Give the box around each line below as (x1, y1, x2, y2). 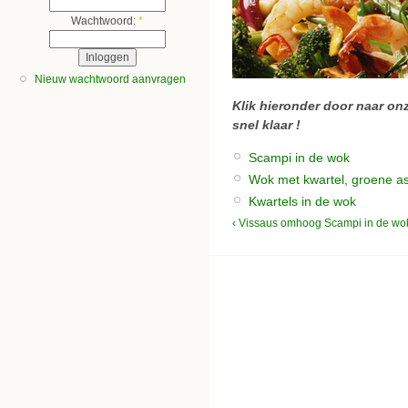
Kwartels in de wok (249, 193, 356, 209)
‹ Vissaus (232, 217, 278, 230)
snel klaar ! (232, 117, 301, 133)
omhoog (280, 217, 321, 230)
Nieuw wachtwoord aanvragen (35, 73, 186, 87)
